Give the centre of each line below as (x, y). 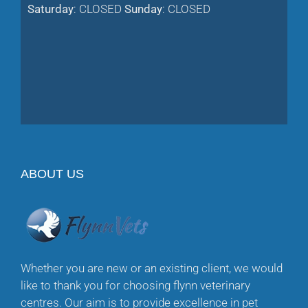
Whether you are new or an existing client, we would (152, 268)
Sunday (143, 9)
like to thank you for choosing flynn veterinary (135, 286)
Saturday (51, 9)
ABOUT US (52, 174)
